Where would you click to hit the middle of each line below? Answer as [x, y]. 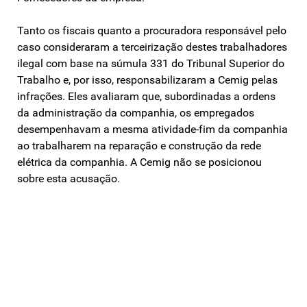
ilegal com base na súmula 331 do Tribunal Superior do [151, 63]
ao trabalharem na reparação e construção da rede [139, 145]
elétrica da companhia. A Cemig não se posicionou [139, 162]
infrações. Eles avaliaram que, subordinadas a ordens [146, 96]
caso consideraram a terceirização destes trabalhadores [152, 47]
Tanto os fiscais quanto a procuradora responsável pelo [152, 30]
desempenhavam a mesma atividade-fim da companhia [152, 129]
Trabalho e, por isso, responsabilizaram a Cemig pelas [147, 79]
